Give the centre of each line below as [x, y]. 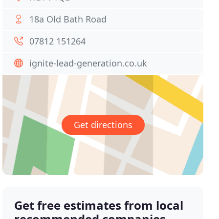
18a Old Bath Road [68, 19]
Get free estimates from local [99, 205]
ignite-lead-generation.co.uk [88, 63]
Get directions [103, 125]
